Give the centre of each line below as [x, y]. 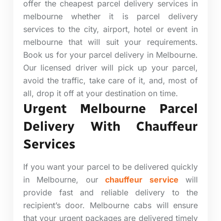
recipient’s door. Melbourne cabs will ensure [110, 205]
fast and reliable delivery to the [125, 192]
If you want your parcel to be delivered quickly [110, 166]
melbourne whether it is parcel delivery [110, 16]
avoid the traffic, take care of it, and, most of [110, 80]
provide [37, 192]
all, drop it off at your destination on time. [101, 93]
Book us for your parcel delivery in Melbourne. [110, 55]
